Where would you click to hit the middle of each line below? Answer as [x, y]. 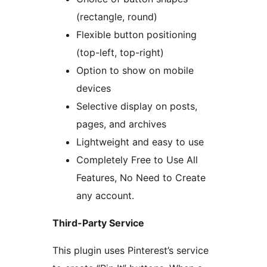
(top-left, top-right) [120, 53]
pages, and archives [121, 124]
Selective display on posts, [137, 106]
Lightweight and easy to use [140, 142]
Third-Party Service [98, 223]
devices [94, 89]
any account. [105, 196]
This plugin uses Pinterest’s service [131, 251]
